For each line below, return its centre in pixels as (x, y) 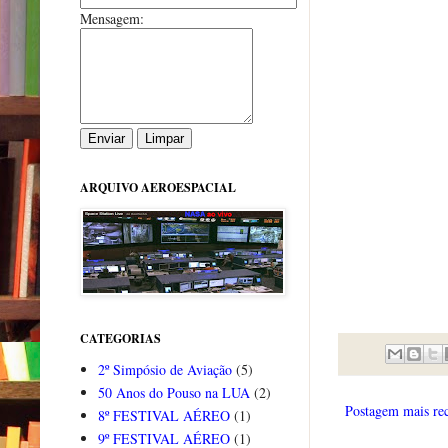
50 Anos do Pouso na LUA (173, 393)
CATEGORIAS (120, 338)
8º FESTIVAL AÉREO (163, 416)
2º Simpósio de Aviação (164, 370)
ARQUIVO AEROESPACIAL (158, 187)
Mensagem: (112, 18)
